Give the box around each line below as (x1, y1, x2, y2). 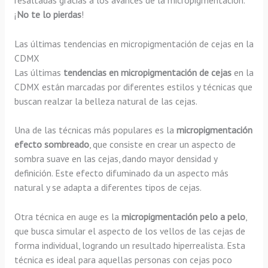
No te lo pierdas (16, 8, 81, 20)
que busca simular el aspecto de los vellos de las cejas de (14, 225, 245, 237)
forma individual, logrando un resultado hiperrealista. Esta (14, 239, 245, 252)
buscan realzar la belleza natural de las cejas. (14, 95, 197, 107)
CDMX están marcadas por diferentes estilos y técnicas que (14, 80, 252, 93)
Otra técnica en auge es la (14, 211, 121, 223)
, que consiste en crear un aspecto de (89, 138, 236, 151)
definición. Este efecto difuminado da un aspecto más (14, 167, 229, 179)
